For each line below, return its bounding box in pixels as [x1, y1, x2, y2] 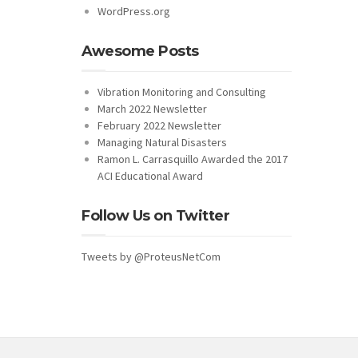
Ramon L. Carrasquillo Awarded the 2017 [97, 151, 288, 166]
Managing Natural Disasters [97, 134, 227, 149]
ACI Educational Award [97, 168, 203, 183]
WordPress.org [97, 3, 170, 18]
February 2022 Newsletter [97, 117, 221, 133]
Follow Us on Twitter [82, 206, 229, 225]
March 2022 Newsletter [97, 101, 207, 116]
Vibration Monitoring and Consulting [97, 84, 266, 99]
